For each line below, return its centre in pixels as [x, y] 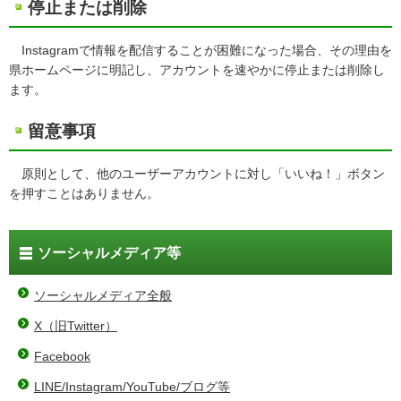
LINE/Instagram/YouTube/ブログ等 [132, 387]
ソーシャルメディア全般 [103, 295]
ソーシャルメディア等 [109, 252]
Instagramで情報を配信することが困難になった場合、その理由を [200, 50]
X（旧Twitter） [76, 326]
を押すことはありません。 [84, 193]
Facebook [62, 356]
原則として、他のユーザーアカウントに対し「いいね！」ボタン [197, 174]
